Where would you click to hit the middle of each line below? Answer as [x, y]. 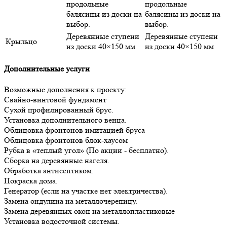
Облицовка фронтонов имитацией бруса [74, 130]
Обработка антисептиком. [49, 171]
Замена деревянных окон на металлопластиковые [89, 211]
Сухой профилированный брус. [59, 110]
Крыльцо [21, 41]
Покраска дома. [31, 181]
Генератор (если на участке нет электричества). [86, 191]
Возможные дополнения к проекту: [65, 90]
